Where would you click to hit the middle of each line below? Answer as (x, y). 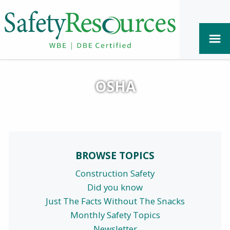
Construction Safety (115, 174)
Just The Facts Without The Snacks (115, 201)
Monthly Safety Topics (115, 215)
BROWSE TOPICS (115, 155)
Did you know (115, 187)
